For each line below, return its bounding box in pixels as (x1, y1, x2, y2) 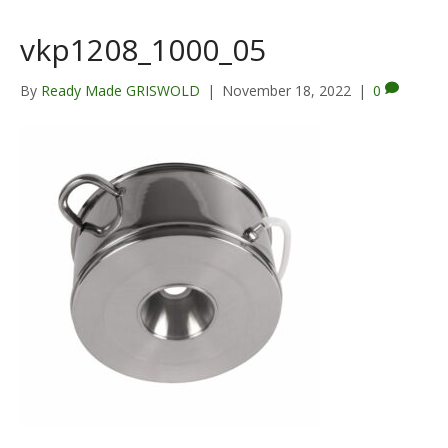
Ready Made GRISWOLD (41, 81, 200, 101)
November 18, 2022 (222, 81, 351, 101)
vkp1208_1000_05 (20, 29, 266, 71)
